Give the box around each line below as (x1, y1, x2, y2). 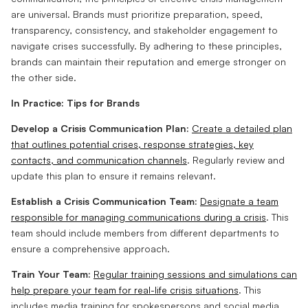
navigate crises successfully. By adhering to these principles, (11, 39, 282, 52)
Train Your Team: (11, 267, 91, 280)
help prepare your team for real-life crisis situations (11, 283, 239, 296)
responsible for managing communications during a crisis (11, 210, 266, 223)
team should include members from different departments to (11, 226, 279, 239)
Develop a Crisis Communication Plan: (11, 122, 189, 134)
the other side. (11, 71, 76, 83)
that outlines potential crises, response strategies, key (11, 137, 254, 150)
